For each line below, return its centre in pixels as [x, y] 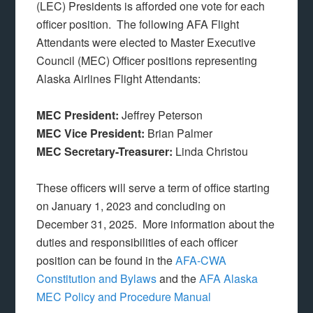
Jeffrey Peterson [161, 115]
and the [178, 279]
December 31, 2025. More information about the [156, 224]
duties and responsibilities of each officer [137, 242]
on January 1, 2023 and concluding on [131, 206]
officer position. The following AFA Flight [138, 24]
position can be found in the [106, 261]
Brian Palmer [180, 133]
